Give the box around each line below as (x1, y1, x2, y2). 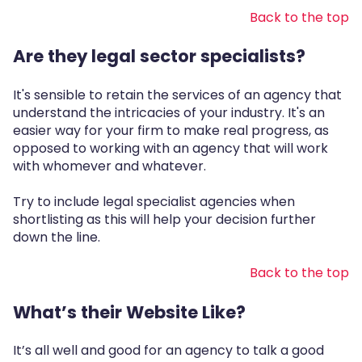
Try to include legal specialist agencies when (13, 192, 295, 212)
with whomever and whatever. (13, 156, 206, 175)
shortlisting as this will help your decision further (13, 210, 316, 229)
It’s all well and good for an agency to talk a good (13, 341, 324, 360)
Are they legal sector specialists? (13, 44, 305, 69)
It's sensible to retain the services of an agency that (13, 85, 342, 104)
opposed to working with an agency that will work (13, 138, 328, 158)
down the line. (13, 228, 100, 247)
